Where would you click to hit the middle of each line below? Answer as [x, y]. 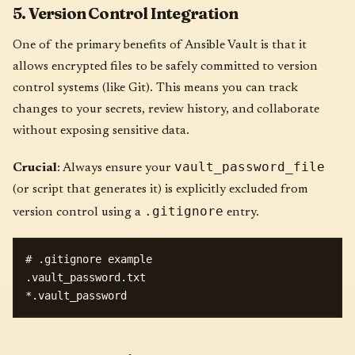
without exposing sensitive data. [101, 131]
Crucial [35, 168]
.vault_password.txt [86, 277]
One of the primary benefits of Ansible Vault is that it [160, 46]
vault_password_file [250, 167]
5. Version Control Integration [125, 13]
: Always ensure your [116, 168]
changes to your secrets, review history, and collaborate [166, 110]
